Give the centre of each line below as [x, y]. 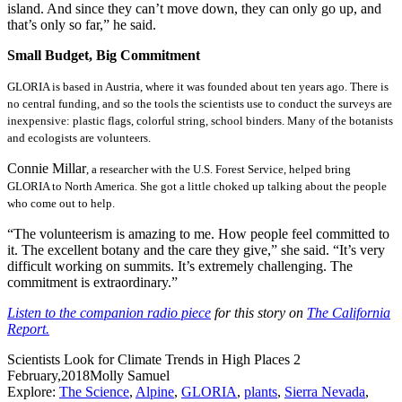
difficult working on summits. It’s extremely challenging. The [180, 266]
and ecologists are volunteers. [79, 137]
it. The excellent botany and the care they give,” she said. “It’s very [196, 249]
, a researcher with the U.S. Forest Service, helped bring [218, 169]
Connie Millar [47, 168]
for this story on [259, 312]
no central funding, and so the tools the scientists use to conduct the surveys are [200, 103]
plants [261, 391]
